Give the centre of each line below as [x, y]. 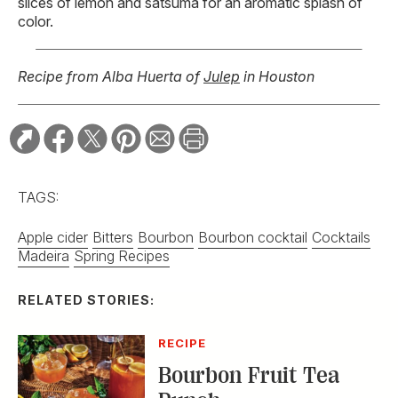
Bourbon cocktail [253, 238]
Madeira [44, 256]
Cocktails [341, 238]
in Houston [277, 77]
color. [36, 22]
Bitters [113, 238]
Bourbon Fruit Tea [248, 376]
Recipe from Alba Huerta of [111, 77]
